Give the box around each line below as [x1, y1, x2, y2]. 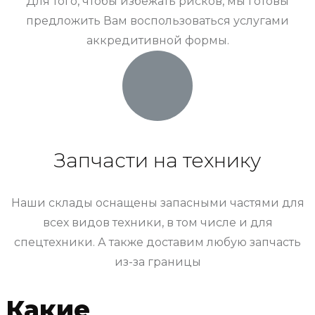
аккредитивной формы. [86, 33, 229, 47]
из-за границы [114, 255, 201, 269]
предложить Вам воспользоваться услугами [26, 13, 289, 27]
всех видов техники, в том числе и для [42, 215, 273, 229]
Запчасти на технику [54, 148, 261, 172]
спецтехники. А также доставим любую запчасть [14, 235, 301, 249]
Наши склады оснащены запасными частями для [11, 195, 304, 210]
